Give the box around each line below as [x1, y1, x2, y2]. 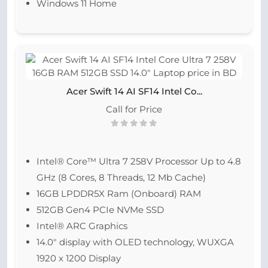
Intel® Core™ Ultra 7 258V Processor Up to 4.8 [36, 156, 241, 167]
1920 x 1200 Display [36, 252, 121, 264]
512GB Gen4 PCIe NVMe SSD [36, 204, 164, 215]
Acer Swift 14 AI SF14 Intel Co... [66, 86, 202, 97]
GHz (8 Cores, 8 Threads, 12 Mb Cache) [36, 172, 206, 183]
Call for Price [106, 103, 162, 115]
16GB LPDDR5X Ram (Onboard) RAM [36, 188, 201, 199]
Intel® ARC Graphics [36, 220, 127, 232]
